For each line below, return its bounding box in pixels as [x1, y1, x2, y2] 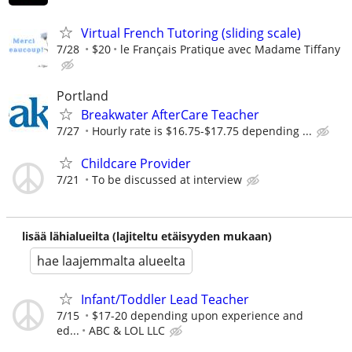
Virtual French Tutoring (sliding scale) [81, 24, 301, 42]
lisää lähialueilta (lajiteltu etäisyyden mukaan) [22, 228, 272, 244]
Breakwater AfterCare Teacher [81, 105, 259, 123]
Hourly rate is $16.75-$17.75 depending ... [92, 123, 312, 138]
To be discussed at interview [92, 171, 242, 187]
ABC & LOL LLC [89, 322, 165, 338]
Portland [57, 86, 108, 104]
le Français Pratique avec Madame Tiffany [120, 42, 340, 57]
